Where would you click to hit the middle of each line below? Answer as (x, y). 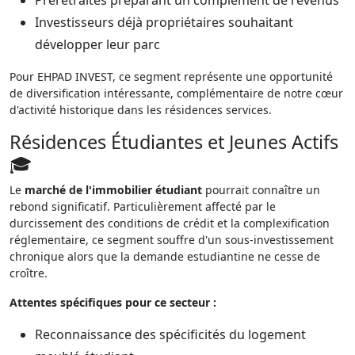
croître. (29, 273)
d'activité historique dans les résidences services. (141, 110)
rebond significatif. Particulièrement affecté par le (143, 206)
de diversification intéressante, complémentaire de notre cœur (176, 93)
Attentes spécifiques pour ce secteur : (113, 302)
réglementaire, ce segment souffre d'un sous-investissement (172, 240)
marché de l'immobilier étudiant (113, 190)
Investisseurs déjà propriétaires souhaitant (164, 22)
